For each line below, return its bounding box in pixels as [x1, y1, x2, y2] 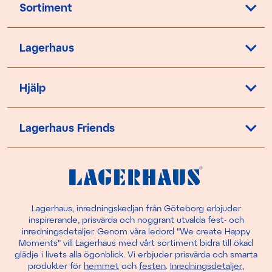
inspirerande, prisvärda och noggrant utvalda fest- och [28, 214, 244, 225]
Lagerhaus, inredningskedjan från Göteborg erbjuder [31, 203, 241, 214]
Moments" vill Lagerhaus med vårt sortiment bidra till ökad [19, 237, 253, 248]
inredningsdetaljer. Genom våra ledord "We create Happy [22, 226, 250, 237]
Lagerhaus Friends [19, 120, 115, 134]
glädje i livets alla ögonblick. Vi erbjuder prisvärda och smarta [15, 249, 257, 260]
